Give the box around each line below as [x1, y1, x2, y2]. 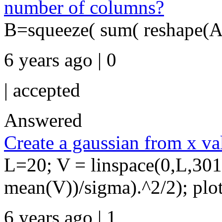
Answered [4, 110, 82, 131]
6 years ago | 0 [4, 49, 116, 70]
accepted [13, 79, 80, 101]
